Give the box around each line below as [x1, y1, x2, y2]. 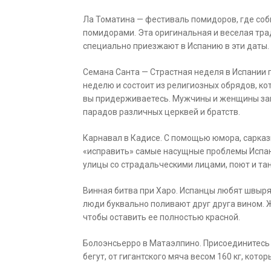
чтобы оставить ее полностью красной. [83, 212, 240, 223]
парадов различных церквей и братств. [83, 107, 240, 117]
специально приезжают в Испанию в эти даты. [83, 41, 269, 51]
